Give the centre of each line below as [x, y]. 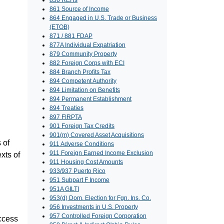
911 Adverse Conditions [82, 144]
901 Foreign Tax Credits [82, 126]
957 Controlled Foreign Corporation [98, 216]
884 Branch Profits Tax [80, 72]
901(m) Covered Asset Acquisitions [97, 135]
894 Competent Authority [83, 81]
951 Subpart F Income [79, 180]
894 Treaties [66, 108]
